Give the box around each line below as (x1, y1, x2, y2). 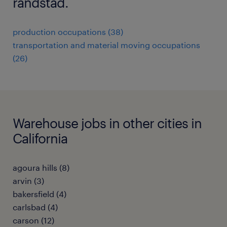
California (13, 130, 67, 146)
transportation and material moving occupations (13, 40, 200, 50)
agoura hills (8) (13, 163, 69, 172)
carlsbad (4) (13, 202, 58, 212)
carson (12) (13, 215, 54, 225)
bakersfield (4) (13, 189, 66, 199)
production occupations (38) (13, 27, 123, 36)
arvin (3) (13, 176, 44, 185)
